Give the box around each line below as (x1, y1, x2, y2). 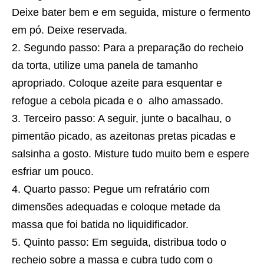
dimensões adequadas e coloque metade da (12, 201, 220, 213)
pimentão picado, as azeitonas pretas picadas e (12, 130, 236, 143)
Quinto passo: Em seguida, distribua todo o (24, 236, 226, 249)
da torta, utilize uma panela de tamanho (12, 60, 198, 72)
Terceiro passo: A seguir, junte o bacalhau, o (24, 113, 231, 125)
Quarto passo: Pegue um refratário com (24, 183, 210, 196)
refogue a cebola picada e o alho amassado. (12, 95, 223, 107)
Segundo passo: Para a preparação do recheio (24, 42, 243, 54)
